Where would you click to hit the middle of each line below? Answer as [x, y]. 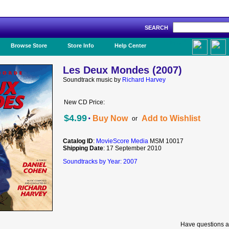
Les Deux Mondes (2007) [122, 70]
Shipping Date [83, 148]
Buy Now [110, 119]
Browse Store [29, 45]
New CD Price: [84, 102]
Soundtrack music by [93, 80]
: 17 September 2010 [132, 148]
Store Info [81, 45]
